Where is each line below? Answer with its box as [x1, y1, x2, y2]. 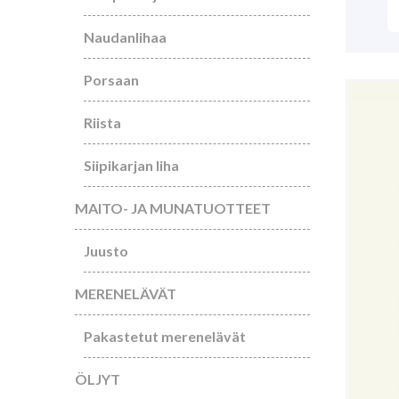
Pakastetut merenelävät [84, 328, 246, 345]
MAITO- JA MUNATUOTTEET [75, 199, 271, 216]
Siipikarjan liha [84, 157, 179, 174]
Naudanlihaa [84, 28, 167, 45]
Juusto [84, 242, 128, 259]
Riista [84, 114, 121, 131]
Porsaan [84, 71, 139, 88]
